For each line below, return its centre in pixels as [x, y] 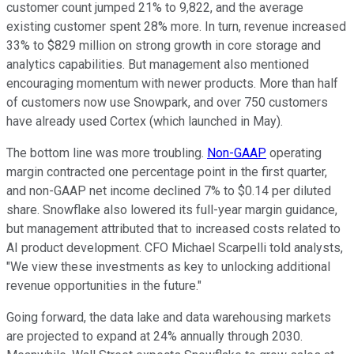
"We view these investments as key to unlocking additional [168, 266]
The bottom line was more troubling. [107, 153]
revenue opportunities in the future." [104, 285]
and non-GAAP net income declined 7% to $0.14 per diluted [169, 190]
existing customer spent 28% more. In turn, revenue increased [176, 26]
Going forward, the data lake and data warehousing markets [169, 317]
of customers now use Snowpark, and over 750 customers [167, 102]
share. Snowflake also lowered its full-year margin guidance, [172, 209]
